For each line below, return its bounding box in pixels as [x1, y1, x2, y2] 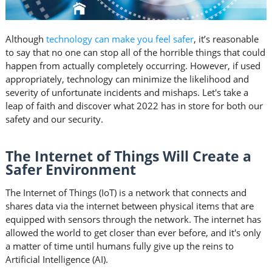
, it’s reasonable [193, 33, 259, 46]
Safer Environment [5, 160, 136, 180]
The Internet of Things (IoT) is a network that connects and [5, 186, 246, 199]
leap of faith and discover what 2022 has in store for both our [5, 100, 263, 112]
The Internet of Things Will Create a [5, 147, 251, 166]
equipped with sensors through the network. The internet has [5, 213, 261, 226]
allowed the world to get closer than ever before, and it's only [5, 226, 261, 239]
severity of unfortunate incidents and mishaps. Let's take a [5, 86, 248, 99]
